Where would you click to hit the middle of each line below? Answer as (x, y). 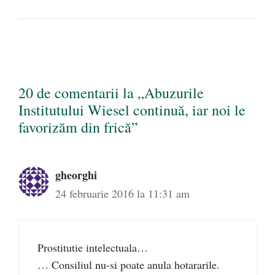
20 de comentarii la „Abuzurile (111, 93)
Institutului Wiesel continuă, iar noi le (132, 110)
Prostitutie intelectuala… (93, 248)
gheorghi (76, 175)
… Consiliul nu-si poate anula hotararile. (129, 265)
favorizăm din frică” (78, 127)
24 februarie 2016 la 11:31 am (122, 194)
